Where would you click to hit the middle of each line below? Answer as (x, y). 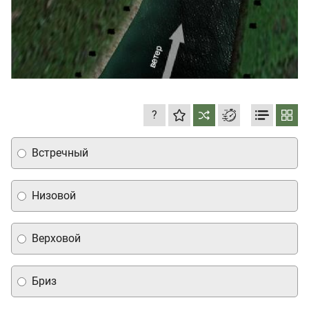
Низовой (54, 196)
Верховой (56, 239)
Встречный (60, 153)
